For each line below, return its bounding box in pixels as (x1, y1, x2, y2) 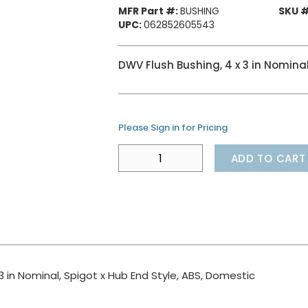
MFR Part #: (118, 4, 178, 18)
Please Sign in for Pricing (118, 121, 228, 134)
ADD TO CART (230, 151, 306, 166)
